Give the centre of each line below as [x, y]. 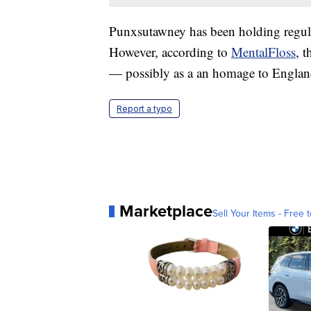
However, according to [170, 52]
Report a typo [144, 109]
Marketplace [166, 211]
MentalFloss [263, 52]
